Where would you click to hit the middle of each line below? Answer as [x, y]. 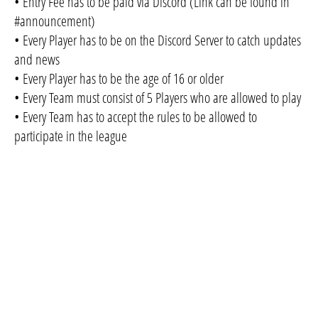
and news [37, 60]
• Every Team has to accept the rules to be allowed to [136, 117]
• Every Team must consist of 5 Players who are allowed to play [158, 98]
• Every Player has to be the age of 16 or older [119, 79]
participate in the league [71, 136]
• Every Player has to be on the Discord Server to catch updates [158, 40]
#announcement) [55, 21]
